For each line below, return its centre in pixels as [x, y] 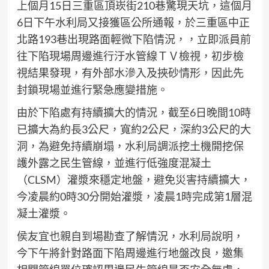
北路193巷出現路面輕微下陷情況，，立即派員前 [134, 39]
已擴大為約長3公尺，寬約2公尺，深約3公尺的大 [134, 129]
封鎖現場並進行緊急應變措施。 [92, 89]
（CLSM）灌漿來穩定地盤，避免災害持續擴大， [134, 180]
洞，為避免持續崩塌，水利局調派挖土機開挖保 [130, 146]
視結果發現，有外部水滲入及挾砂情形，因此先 [130, 73]
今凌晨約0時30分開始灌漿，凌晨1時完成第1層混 [134, 196]
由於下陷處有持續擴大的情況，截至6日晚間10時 [134, 112]
